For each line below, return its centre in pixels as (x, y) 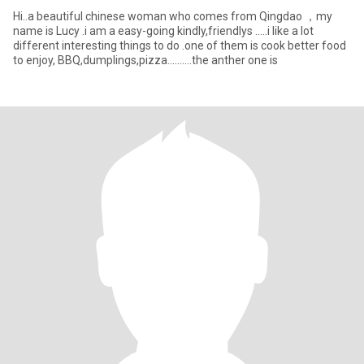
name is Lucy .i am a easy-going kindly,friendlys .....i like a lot (35, 31)
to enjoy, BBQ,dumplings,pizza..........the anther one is (145, 60)
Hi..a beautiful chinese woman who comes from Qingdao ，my (173, 16)
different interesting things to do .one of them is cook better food (180, 45)
